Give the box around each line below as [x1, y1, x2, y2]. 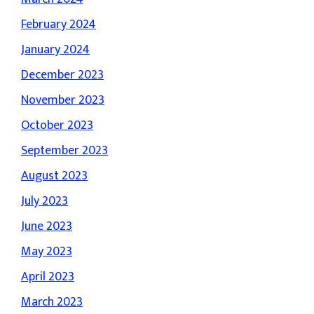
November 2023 [21, 90, 104, 111]
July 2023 [21, 191, 68, 212]
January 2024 [21, 39, 90, 60]
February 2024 [21, 14, 96, 35]
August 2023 [21, 165, 88, 186]
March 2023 [21, 292, 83, 313]
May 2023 [21, 241, 72, 262]
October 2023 [21, 115, 93, 136]
